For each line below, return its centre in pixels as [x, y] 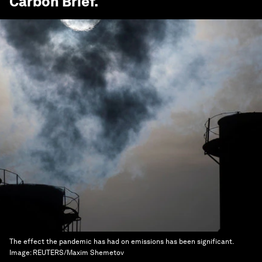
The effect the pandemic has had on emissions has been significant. [121, 242]
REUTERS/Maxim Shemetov [78, 253]
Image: [21, 253]
